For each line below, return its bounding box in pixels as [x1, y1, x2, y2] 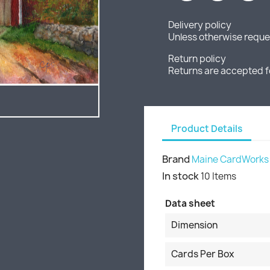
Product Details [171, 122, 242, 135]
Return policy [168, 52, 226, 65]
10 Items [201, 170, 236, 183]
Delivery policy [168, 19, 231, 31]
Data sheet [165, 197, 215, 210]
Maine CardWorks [192, 153, 269, 166]
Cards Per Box [171, 248, 234, 260]
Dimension [171, 219, 218, 231]
